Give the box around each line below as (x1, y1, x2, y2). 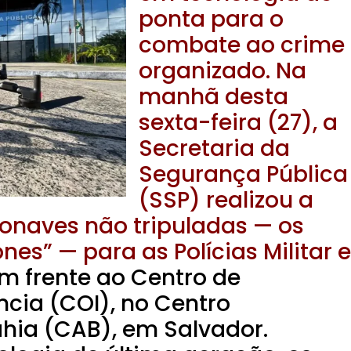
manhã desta (139, 81, 288, 112)
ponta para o (139, 3, 284, 34)
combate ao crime (139, 29, 345, 60)
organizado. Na (139, 55, 306, 86)
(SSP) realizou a (139, 184, 313, 215)
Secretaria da (139, 132, 290, 164)
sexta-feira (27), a (139, 107, 338, 138)
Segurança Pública (139, 158, 348, 190)
